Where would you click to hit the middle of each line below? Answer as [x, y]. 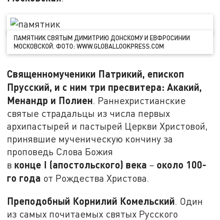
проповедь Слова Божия [60, 152]
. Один [189, 201]
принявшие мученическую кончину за [90, 139]
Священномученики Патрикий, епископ [96, 74]
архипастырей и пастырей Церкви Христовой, [108, 126]
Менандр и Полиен [50, 100]
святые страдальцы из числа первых [89, 113]
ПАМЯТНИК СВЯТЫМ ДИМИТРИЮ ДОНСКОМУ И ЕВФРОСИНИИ [102, 38]
